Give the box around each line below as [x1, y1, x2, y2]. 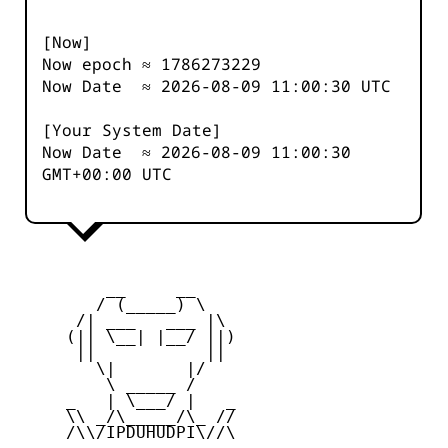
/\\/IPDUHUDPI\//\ [16, 423, 236, 443]
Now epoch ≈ [42, 53, 161, 76]
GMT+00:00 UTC [42, 163, 172, 186]
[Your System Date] [42, 119, 222, 142]
